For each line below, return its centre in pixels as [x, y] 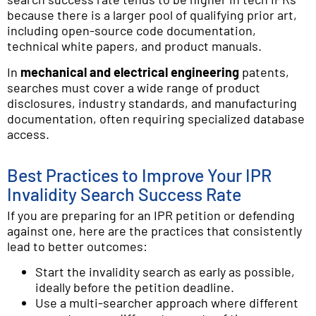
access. [28, 134]
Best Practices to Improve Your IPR [139, 175]
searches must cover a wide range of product [134, 87]
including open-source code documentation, [132, 31]
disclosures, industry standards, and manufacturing [152, 103]
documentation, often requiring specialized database [156, 118]
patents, [264, 72]
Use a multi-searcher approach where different [167, 303]
